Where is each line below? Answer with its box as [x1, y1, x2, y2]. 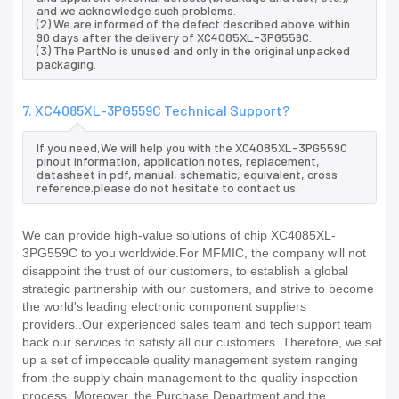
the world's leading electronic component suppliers [22, 299, 306, 314]
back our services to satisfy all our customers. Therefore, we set [22, 335, 382, 350]
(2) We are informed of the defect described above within [37, 16, 350, 32]
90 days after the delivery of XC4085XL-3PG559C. [37, 29, 312, 45]
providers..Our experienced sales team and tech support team [22, 317, 372, 332]
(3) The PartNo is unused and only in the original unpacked [37, 43, 350, 59]
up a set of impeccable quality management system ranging [22, 353, 358, 368]
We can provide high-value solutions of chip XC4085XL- [22, 228, 336, 243]
